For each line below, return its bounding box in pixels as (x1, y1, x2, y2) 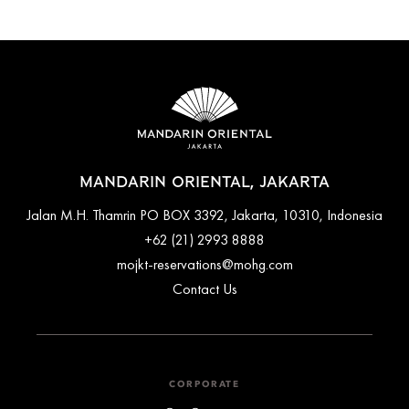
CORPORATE (169, 379, 240, 389)
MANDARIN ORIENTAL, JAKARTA (79, 174, 330, 190)
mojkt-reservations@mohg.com (116, 254, 293, 274)
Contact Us (172, 278, 237, 299)
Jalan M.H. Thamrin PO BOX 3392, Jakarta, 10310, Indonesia (26, 204, 383, 225)
